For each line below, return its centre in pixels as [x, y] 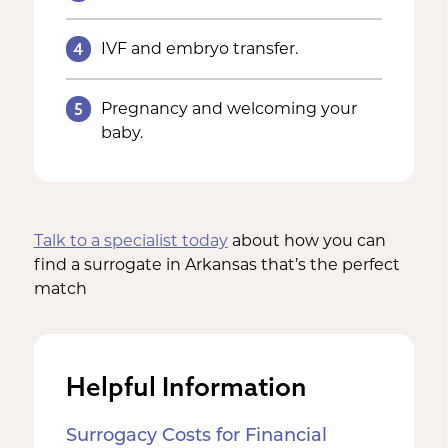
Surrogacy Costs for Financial [196, 436]
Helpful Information [186, 386]
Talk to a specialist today [130, 242]
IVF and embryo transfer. [200, 50]
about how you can [306, 242]
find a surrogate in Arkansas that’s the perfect [216, 266]
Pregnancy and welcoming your [229, 110]
